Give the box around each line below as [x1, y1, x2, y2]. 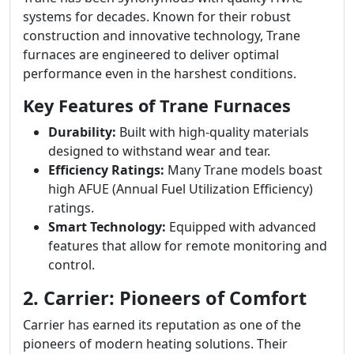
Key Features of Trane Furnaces [23, 94, 291, 117]
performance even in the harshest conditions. [23, 65, 296, 82]
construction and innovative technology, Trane [23, 27, 300, 44]
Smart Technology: [48, 218, 166, 235]
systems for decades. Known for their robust [23, 8, 291, 25]
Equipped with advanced [166, 218, 316, 235]
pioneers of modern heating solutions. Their [23, 335, 288, 352]
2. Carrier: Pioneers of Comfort [23, 285, 307, 311]
